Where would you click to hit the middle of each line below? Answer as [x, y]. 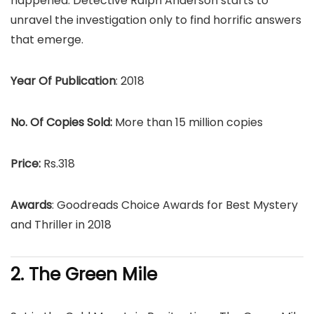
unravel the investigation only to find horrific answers [156, 20]
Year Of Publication [63, 81]
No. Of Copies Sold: [63, 122]
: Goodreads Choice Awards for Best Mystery [175, 205]
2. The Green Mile [84, 274]
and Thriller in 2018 [61, 225]
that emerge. [47, 40]
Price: [27, 164]
